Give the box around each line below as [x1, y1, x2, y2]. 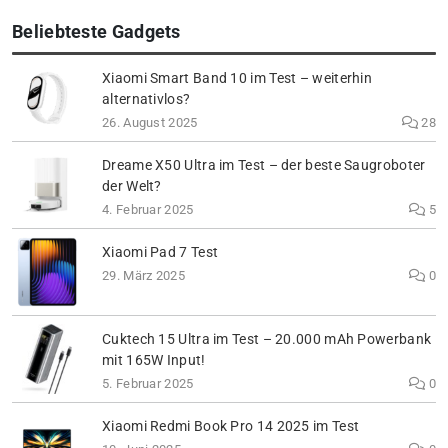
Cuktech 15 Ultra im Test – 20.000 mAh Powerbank [102, 330, 432, 348]
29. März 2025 [102, 268, 185, 284]
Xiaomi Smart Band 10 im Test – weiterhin [102, 69, 373, 87]
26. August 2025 [102, 115, 198, 131]
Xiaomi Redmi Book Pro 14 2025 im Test [102, 417, 360, 435]
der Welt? [102, 177, 162, 195]
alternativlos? [102, 90, 191, 108]
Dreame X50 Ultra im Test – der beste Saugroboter [102, 156, 426, 174]
